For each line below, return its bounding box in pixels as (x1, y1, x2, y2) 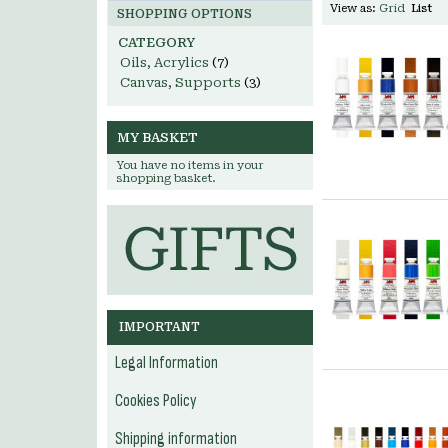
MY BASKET (117, 130, 198, 145)
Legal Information (115, 353, 218, 373)
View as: (330, 2, 376, 15)
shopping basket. (116, 172, 216, 185)
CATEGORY (118, 35, 195, 50)
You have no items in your (116, 159, 264, 172)
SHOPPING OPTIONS (117, 7, 252, 21)
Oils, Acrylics (120, 55, 209, 70)
